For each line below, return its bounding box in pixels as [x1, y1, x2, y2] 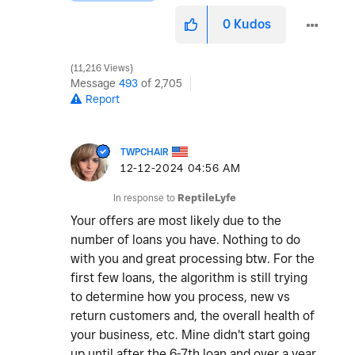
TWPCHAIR [120, 146, 169, 158]
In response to [113, 192, 177, 204]
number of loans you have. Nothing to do [71, 232, 300, 248]
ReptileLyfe [177, 192, 236, 204]
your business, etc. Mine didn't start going [71, 327, 310, 343]
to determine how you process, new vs [71, 289, 290, 305]
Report [86, 93, 120, 106]
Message [71, 77, 119, 90]
